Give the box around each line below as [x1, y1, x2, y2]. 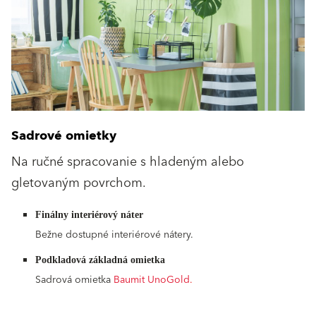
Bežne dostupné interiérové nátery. [35, 226, 193, 244]
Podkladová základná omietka [35, 255, 165, 266]
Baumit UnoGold [114, 272, 190, 289]
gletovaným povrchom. [11, 172, 146, 195]
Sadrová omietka [35, 272, 114, 289]
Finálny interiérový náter [35, 209, 143, 221]
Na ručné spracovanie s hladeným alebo [11, 151, 244, 174]
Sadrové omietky [11, 125, 116, 147]
